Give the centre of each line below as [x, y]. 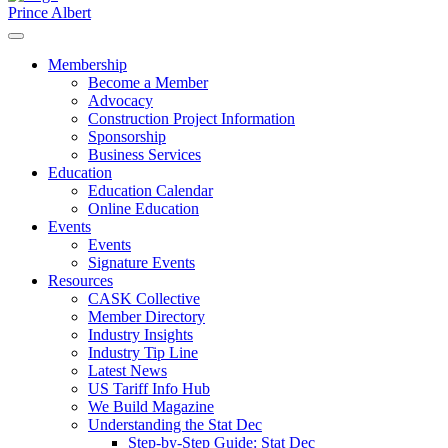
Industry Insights [140, 335]
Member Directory [146, 317]
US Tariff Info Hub [149, 389]
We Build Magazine [151, 407]
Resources [80, 281]
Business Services [144, 155]
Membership [87, 65]
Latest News [127, 371]
